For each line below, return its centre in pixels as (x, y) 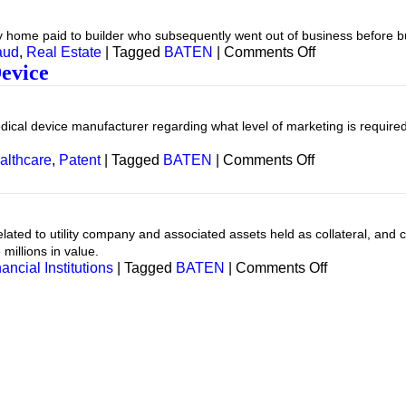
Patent (80, 160)
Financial (356, 283)
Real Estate (64, 52)
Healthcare (349, 175)
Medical (339, 208)
